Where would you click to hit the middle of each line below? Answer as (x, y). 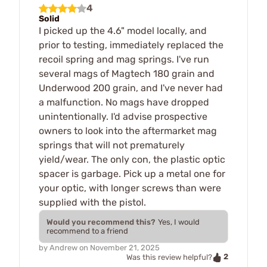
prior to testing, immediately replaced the (131, 45)
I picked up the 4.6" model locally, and (123, 30)
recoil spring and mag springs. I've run (124, 59)
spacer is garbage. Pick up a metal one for (132, 173)
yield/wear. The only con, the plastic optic (132, 159)
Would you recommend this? (101, 222)
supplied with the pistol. (92, 202)
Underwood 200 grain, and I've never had (131, 88)
